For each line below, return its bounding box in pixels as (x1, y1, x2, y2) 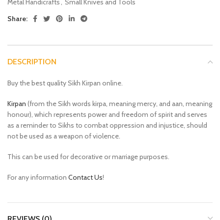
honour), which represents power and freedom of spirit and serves (7, 110, 207, 119)
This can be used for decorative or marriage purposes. (7, 152, 169, 161)
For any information (7, 172, 68, 182)
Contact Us (68, 172, 103, 182)
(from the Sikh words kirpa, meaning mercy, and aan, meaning (26, 99, 212, 108)
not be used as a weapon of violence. (7, 131, 120, 140)
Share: (7, 14, 27, 23)
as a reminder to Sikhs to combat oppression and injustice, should (7, 120, 207, 130)
